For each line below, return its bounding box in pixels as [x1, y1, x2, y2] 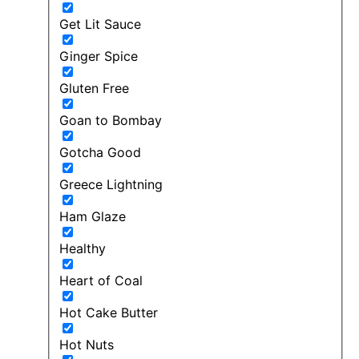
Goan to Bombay [59, 111, 162, 128]
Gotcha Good [59, 143, 141, 160]
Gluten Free [59, 79, 129, 96]
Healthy [59, 240, 106, 256]
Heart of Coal [59, 272, 143, 288]
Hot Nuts [59, 336, 114, 353]
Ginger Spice [59, 47, 138, 64]
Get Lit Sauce [59, 15, 141, 32]
